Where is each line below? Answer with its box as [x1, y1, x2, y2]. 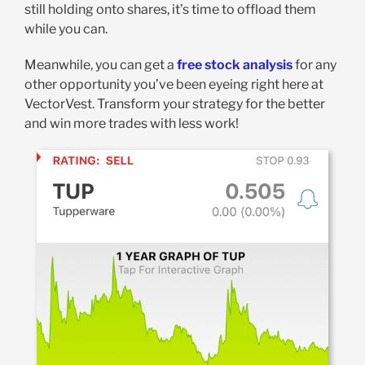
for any [292, 57, 336, 73]
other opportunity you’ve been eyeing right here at [24, 77, 323, 93]
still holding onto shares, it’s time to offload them [24, 2, 316, 18]
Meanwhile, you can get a [24, 57, 177, 73]
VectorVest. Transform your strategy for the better [24, 96, 325, 112]
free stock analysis [176, 57, 292, 73]
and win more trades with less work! [24, 116, 239, 132]
